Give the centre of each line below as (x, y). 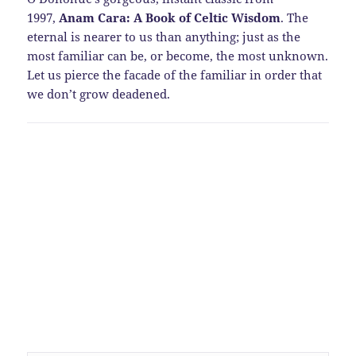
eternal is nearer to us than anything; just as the (164, 36)
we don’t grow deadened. (99, 93)
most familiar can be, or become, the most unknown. (178, 55)
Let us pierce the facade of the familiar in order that (175, 74)
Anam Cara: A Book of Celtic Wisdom (170, 17)
